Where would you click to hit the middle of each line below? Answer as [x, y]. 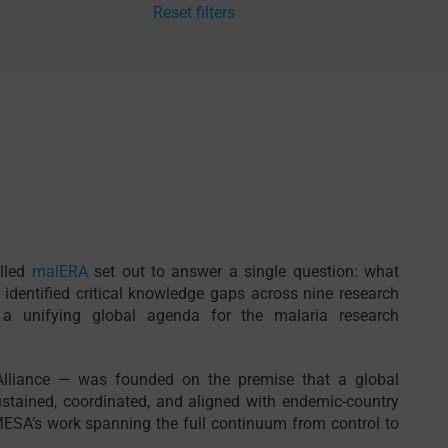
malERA [59, 272]
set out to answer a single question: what [243, 272]
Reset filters [194, 13]
